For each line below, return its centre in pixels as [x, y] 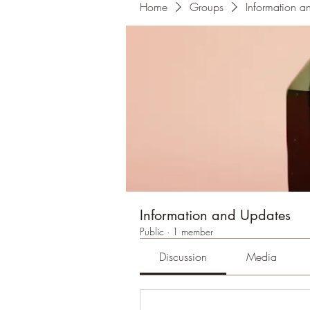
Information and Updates [215, 215]
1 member [193, 231]
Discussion [183, 257]
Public [152, 231]
